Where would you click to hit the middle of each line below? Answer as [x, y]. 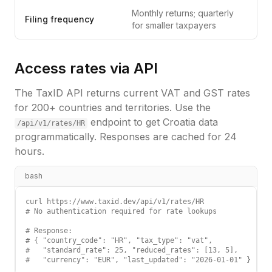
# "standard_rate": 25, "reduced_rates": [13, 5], [132, 250]
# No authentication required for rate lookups [121, 211]
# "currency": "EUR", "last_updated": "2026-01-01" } [138, 260]
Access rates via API [86, 68]
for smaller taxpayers [174, 25]
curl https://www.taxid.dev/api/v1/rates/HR [115, 202]
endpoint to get [125, 122]
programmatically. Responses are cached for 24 [126, 137]
